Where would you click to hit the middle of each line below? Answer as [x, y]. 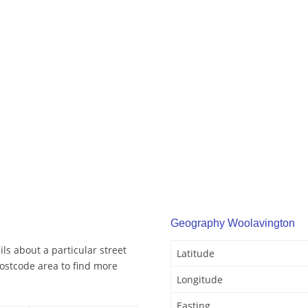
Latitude [196, 254]
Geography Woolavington [233, 223]
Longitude [200, 280]
